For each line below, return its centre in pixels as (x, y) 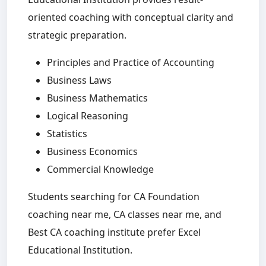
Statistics (67, 134)
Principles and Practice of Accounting (131, 63)
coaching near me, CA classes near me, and (125, 215)
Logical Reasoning (88, 116)
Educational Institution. (80, 250)
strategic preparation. (77, 35)
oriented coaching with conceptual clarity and (131, 18)
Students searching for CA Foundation (114, 197)
